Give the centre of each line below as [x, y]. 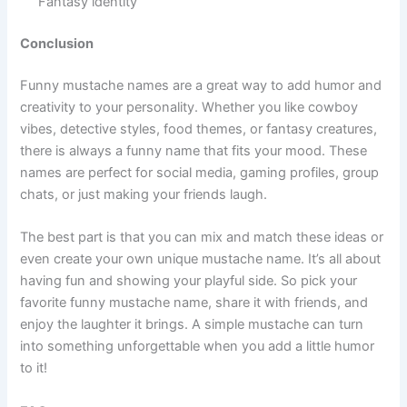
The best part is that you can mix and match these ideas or [202, 347]
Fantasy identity [88, 112]
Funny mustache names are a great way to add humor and [201, 196]
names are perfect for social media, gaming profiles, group [200, 283]
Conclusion [57, 154]
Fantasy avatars [88, 60]
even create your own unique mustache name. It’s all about [201, 369]
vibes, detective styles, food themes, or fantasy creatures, [199, 239]
